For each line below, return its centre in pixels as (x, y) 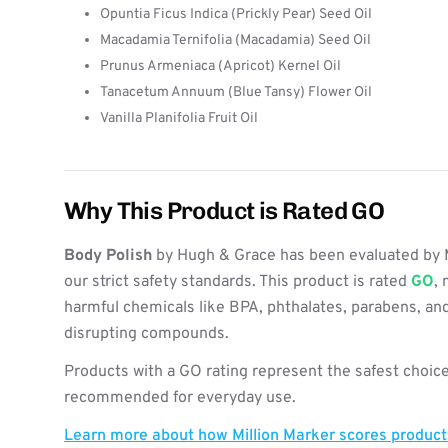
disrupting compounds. (146, 334)
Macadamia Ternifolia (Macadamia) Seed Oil (235, 40)
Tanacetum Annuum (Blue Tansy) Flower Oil (236, 92)
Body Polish (108, 256)
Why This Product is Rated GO (224, 210)
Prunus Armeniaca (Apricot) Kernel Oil (220, 66)
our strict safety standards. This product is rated (237, 282)
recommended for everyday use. (180, 398)
